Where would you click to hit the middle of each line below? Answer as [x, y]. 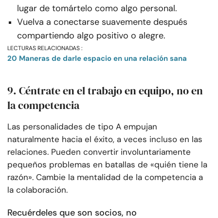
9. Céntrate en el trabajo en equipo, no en [105, 90]
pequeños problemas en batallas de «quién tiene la [107, 164]
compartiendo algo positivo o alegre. [91, 35]
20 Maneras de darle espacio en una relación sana [97, 58]
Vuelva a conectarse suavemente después [102, 22]
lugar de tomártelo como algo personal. [97, 8]
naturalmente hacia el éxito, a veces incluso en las [105, 139]
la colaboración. [37, 190]
